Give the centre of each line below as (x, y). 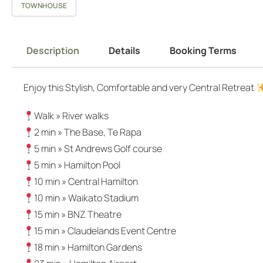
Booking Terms (203, 50)
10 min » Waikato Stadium (87, 198)
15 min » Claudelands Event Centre (105, 231)
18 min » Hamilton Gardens (88, 247)
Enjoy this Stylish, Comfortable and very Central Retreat (140, 87)
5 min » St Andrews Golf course (98, 149)
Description (53, 50)
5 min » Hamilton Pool (77, 165)
